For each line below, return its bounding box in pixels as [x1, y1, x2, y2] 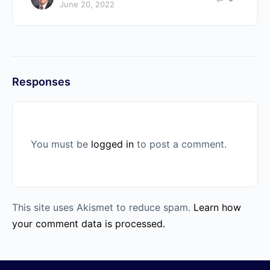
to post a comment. [134, 138, 227, 151]
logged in [91, 138, 134, 151]
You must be [31, 138, 91, 151]
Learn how [193, 201, 241, 214]
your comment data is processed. [12, 218, 165, 230]
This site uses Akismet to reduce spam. [12, 201, 193, 214]
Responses [12, 75, 71, 89]
